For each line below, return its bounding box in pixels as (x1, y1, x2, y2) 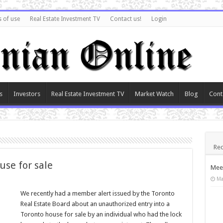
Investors (13, 90, 40, 98)
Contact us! (110, 15, 141, 22)
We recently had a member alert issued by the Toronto (20, 189, 175, 197)
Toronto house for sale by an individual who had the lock (20, 210, 182, 218)
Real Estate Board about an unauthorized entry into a (20, 200, 170, 208)
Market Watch (134, 90, 174, 98)
